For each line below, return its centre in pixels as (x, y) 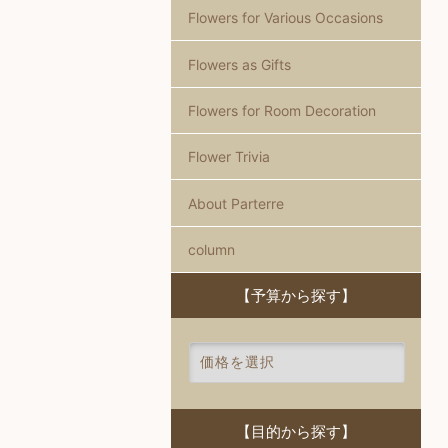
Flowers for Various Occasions (285, 18)
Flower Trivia (228, 157)
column (211, 250)
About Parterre (235, 203)
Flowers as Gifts (239, 64)
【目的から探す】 (296, 432)
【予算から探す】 (296, 296)
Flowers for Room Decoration (281, 110)
